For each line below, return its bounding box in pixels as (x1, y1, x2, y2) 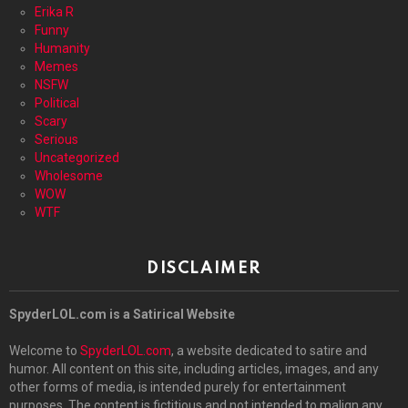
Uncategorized (35, 149, 119, 165)
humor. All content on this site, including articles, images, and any (9, 361, 379, 376)
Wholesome (35, 168, 103, 183)
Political (35, 95, 79, 110)
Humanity (35, 40, 90, 56)
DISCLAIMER (147, 260, 261, 277)
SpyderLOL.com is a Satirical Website (9, 306, 235, 321)
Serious (35, 131, 78, 147)
